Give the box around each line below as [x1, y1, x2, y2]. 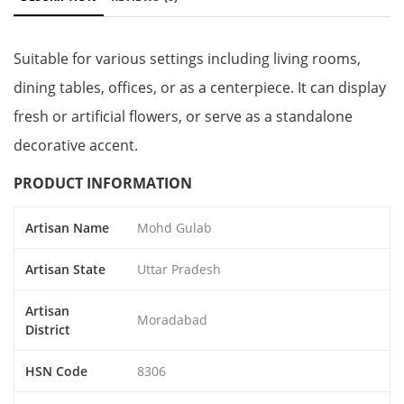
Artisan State [25, 261, 106, 278]
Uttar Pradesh [137, 261, 221, 278]
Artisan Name [25, 219, 109, 236]
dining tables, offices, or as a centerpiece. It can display [14, 78, 386, 97]
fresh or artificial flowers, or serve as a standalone [14, 106, 353, 126]
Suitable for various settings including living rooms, [14, 49, 361, 69]
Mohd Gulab [137, 219, 212, 236]
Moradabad [137, 311, 207, 328]
